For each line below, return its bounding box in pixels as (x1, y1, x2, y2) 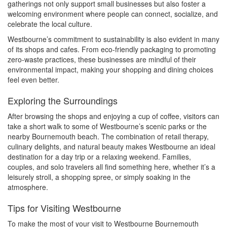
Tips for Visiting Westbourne (8, 201, 121, 215)
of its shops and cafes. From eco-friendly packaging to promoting (8, 44, 216, 55)
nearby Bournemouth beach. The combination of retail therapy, (8, 131, 209, 142)
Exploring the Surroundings (8, 94, 118, 107)
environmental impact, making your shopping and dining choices (8, 64, 213, 75)
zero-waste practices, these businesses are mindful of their (8, 54, 196, 65)
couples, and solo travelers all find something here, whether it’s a (8, 162, 215, 172)
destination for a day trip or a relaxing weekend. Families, (8, 152, 191, 162)
